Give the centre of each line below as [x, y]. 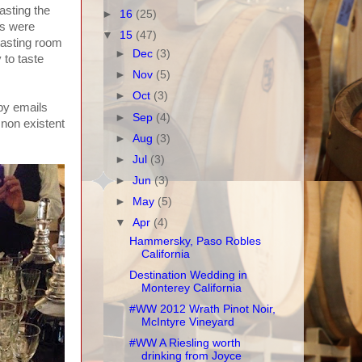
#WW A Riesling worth [185, 343]
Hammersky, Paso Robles [195, 241]
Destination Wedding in [188, 275]
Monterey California [191, 288]
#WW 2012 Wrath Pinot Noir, [202, 309]
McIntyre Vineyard [187, 322]
